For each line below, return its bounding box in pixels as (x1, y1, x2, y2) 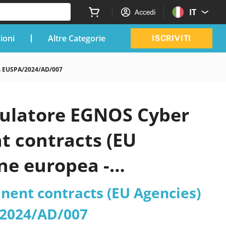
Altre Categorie (47, 32, 105, 44)
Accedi (135, 8, 156, 16)
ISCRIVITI (151, 33, 192, 43)
